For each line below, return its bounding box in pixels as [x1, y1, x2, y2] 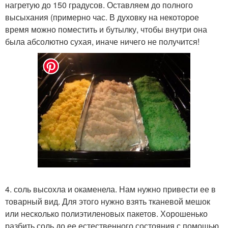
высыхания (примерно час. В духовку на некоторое [5, 11, 199, 23]
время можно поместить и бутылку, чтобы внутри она [5, 23, 207, 36]
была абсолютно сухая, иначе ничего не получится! [5, 36, 199, 48]
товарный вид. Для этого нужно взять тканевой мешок [5, 195, 210, 208]
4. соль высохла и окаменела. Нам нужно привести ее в [5, 183, 216, 195]
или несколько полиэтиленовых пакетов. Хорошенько [5, 208, 208, 220]
